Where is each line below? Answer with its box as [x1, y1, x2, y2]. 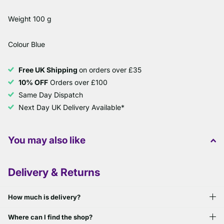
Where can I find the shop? [8, 213, 92, 221]
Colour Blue [8, 39, 45, 48]
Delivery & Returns [8, 166, 100, 179]
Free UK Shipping [18, 65, 79, 74]
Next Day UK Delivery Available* [18, 102, 124, 111]
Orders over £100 [48, 77, 107, 86]
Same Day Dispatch [18, 90, 83, 99]
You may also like [8, 134, 85, 146]
